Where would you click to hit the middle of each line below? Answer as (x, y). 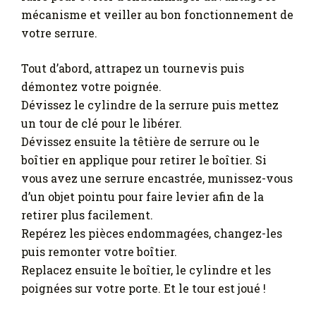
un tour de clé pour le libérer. (102, 123)
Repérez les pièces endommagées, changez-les (152, 233)
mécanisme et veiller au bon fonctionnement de (157, 14)
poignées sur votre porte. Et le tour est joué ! (144, 288)
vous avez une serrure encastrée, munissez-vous (157, 178)
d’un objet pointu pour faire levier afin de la (142, 196)
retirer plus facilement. (87, 214)
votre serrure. (59, 32)
